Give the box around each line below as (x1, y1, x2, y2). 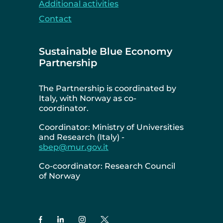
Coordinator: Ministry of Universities (39, 122, 184, 132)
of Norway (39, 171, 80, 181)
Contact (39, 14, 72, 24)
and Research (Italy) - (39, 132, 124, 142)
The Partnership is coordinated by (39, 84, 176, 94)
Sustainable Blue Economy (39, 45, 172, 58)
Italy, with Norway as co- (39, 94, 136, 104)
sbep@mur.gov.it (39, 142, 109, 152)
